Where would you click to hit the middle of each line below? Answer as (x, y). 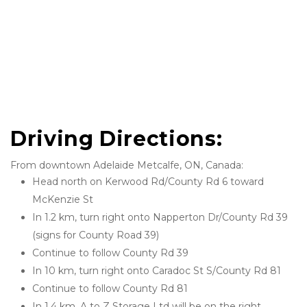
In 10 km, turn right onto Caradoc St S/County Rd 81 (157, 271)
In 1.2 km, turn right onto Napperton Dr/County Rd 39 (160, 217)
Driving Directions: (119, 139)
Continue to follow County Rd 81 (110, 288)
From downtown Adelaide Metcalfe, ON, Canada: (127, 165)
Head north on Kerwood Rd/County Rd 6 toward (148, 182)
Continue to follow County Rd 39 (110, 253)
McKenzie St (63, 199)
